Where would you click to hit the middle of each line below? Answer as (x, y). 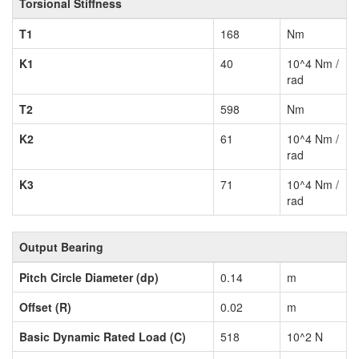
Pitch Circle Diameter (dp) (89, 278)
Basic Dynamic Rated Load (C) (103, 337)
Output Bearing (61, 247)
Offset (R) (45, 307)
